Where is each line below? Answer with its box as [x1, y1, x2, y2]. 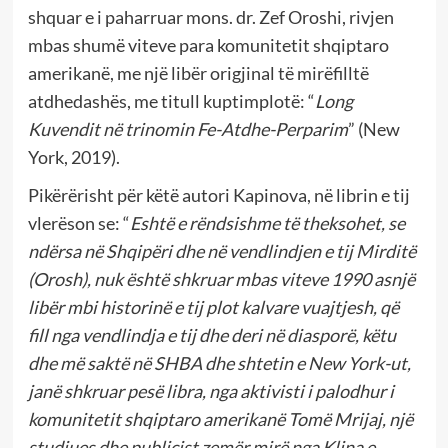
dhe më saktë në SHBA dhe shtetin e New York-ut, [27, 352, 411, 375]
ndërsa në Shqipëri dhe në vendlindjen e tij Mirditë [27, 240, 416, 263]
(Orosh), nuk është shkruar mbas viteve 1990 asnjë [27, 268, 415, 291]
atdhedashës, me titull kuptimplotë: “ [27, 90, 315, 113]
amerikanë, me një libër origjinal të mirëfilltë [27, 62, 369, 85]
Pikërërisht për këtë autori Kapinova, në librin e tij [27, 184, 410, 207]
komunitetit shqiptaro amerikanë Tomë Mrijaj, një [27, 408, 413, 431]
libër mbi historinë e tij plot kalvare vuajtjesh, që [27, 296, 399, 319]
